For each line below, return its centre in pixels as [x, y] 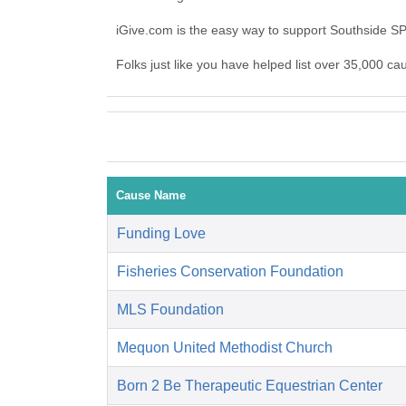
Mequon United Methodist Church [225, 348]
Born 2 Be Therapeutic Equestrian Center [250, 386]
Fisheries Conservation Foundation [230, 272]
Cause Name [151, 196]
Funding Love [161, 234]
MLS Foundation [170, 310]
